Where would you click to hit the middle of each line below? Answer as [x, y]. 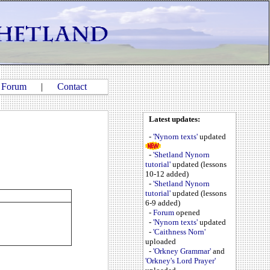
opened [187, 213]
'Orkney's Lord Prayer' [181, 261]
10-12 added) [167, 174]
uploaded [161, 242]
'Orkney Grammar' [182, 251]
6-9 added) [163, 203]
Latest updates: [174, 119]
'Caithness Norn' [179, 232]
